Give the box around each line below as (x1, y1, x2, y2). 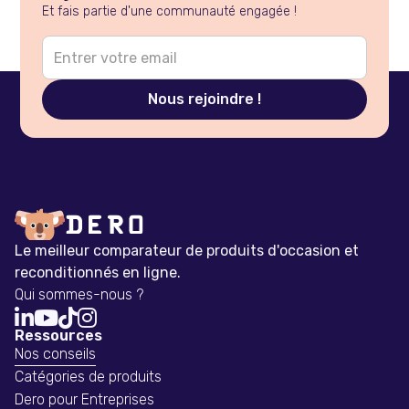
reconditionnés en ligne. (15, 264, 181, 282)
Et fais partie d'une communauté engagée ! (42, 4, 298, 20)
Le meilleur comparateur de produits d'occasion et (15, 242, 359, 260)
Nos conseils (15, 345, 96, 363)
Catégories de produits (15, 368, 162, 386)
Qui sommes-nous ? (15, 286, 143, 304)
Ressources (15, 327, 102, 345)
